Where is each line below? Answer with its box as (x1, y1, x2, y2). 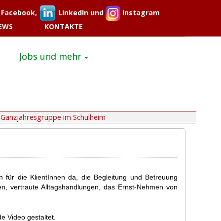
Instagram (120, 7, 160, 17)
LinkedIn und (56, 7, 106, 17)
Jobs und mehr (19, 50, 81, 63)
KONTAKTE (44, 22, 83, 32)
